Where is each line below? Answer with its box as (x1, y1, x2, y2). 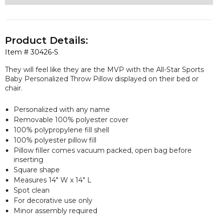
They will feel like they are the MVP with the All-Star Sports (5, 65, 204, 74)
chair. (5, 83, 24, 92)
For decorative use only (14, 196, 92, 205)
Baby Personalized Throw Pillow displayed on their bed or (5, 74, 199, 83)
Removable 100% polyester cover (14, 115, 128, 124)
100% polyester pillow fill (14, 135, 96, 145)
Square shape (14, 165, 60, 174)
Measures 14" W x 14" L (14, 175, 93, 184)
